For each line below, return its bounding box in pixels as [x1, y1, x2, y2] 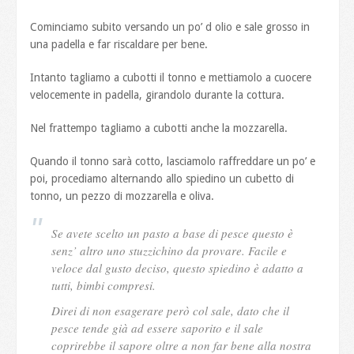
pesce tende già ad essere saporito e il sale [51, 319, 264, 336]
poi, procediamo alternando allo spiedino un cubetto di [30, 171, 295, 185]
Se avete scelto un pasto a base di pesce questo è [51, 224, 294, 241]
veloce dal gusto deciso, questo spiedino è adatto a [51, 259, 304, 276]
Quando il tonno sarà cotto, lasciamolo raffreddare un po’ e [30, 154, 316, 168]
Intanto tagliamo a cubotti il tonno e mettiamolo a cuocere [30, 70, 312, 84]
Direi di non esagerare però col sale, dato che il [51, 302, 290, 318]
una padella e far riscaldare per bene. [30, 37, 209, 51]
